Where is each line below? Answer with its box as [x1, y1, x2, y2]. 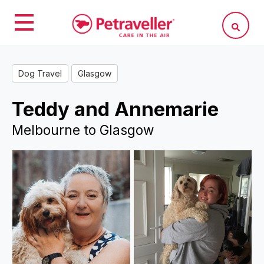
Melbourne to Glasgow [12, 122, 154, 138]
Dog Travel [18, 68, 62, 78]
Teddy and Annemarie [12, 97, 219, 121]
